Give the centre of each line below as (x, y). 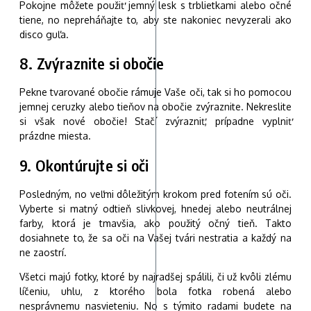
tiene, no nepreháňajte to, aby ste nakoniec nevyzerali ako (155, 19)
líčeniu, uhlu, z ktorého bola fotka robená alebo (155, 291)
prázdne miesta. (55, 136)
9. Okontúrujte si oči (84, 165)
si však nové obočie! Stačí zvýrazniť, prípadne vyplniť (155, 121)
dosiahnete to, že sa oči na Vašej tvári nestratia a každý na (155, 237)
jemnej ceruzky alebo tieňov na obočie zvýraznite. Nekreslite (155, 107)
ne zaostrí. (43, 252)
